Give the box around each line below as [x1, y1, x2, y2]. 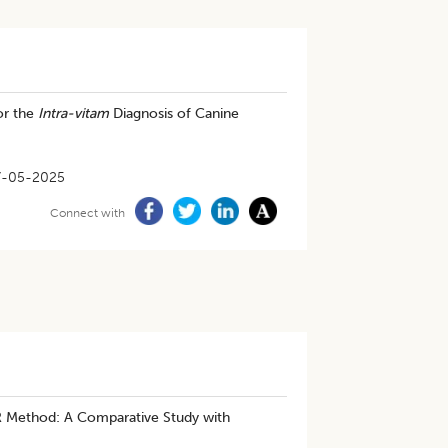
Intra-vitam [37, 105, 109, 122]
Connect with [49, 206, 125, 220]
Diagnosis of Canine [108, 105, 239, 122]
